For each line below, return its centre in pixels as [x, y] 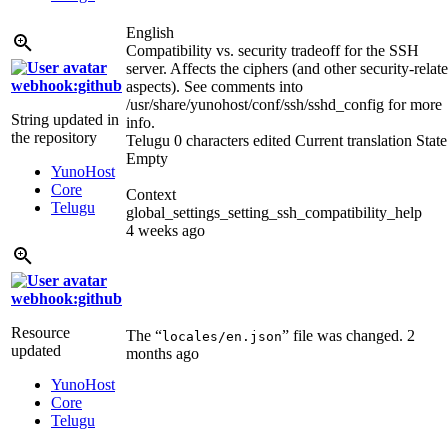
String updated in [65, 119]
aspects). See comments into [214, 86]
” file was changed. [344, 335]
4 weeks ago [165, 230]
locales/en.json [222, 336]
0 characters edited [232, 140]
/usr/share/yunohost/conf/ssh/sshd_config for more [284, 104]
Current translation [353, 140]
